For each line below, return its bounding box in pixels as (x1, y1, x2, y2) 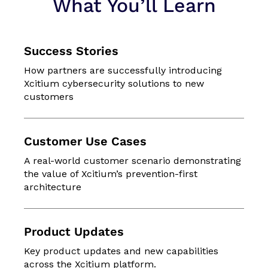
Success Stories (24, 44, 118, 59)
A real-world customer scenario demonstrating (24, 155, 241, 167)
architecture (24, 181, 81, 193)
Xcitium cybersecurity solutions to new (24, 78, 204, 90)
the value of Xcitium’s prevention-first (24, 168, 197, 180)
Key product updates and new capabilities (24, 245, 218, 257)
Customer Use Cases (24, 134, 147, 149)
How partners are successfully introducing (24, 65, 222, 77)
